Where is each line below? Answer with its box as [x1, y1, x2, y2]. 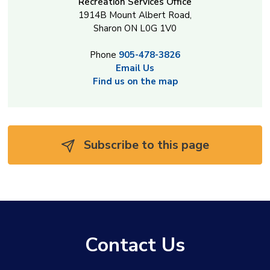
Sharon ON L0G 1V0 [93, 22, 177, 35]
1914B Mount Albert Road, [78, 9, 192, 22]
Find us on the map [92, 75, 178, 88]
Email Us [116, 62, 154, 75]
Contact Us [84, 232, 185, 259]
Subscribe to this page [80, 137, 209, 154]
